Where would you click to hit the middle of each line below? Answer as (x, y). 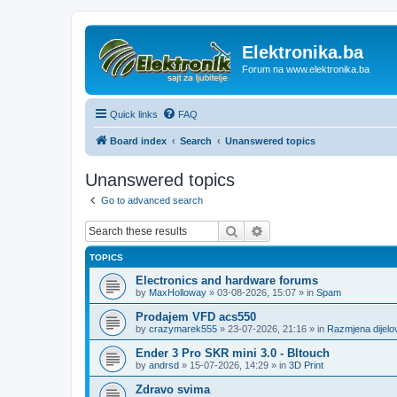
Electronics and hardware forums (227, 280)
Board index (138, 140)
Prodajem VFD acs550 (196, 317)
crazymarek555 (183, 329)
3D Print (306, 365)
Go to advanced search (152, 200)
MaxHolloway (178, 292)
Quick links (134, 114)
